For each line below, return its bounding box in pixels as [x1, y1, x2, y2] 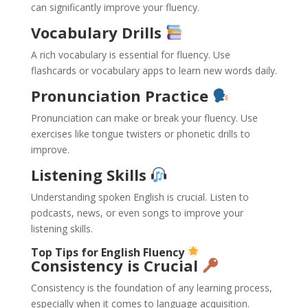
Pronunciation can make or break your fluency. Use [30, 111, 258, 125]
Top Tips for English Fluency [30, 244, 187, 260]
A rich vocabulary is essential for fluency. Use [30, 47, 230, 61]
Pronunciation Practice [30, 85, 212, 106]
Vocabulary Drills [30, 21, 166, 43]
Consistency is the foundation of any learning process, [30, 280, 272, 294]
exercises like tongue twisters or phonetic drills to [30, 127, 250, 141]
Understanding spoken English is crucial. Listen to [30, 190, 249, 204]
